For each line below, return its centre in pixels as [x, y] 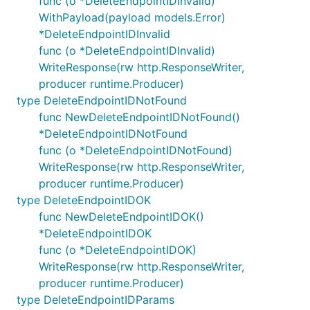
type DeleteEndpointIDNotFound [102, 100]
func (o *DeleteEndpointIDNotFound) [136, 150]
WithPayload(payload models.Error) [132, 17]
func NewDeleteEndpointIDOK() [121, 217]
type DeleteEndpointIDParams [95, 300]
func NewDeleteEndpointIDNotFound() [139, 117]
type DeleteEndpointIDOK [84, 200]
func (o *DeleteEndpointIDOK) [118, 250]
